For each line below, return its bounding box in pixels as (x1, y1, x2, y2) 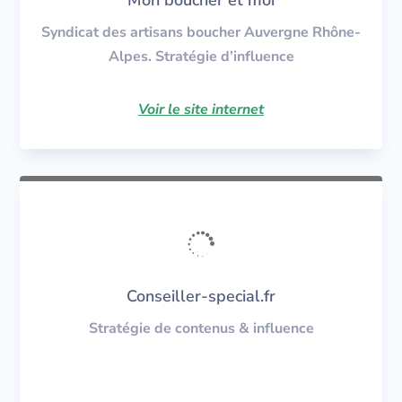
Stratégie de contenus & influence (88, 318, 314, 338)
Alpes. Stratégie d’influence (108, 46, 294, 66)
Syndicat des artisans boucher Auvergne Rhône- (41, 22, 361, 42)
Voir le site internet (138, 99, 264, 119)
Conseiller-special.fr (127, 284, 275, 307)
